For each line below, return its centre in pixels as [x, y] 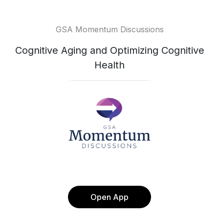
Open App [109, 197]
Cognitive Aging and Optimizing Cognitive [109, 50]
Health [109, 65]
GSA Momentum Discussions [109, 29]
